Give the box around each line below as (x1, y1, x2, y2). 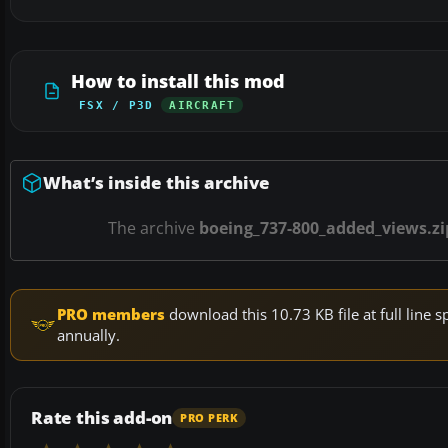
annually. (57, 325, 120, 346)
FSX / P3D (79, 99, 154, 112)
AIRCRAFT (169, 99, 236, 112)
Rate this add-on (31, 406, 173, 430)
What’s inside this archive (43, 171, 270, 195)
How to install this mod (71, 69, 285, 94)
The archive (108, 217, 199, 240)
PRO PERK (180, 410, 239, 425)
